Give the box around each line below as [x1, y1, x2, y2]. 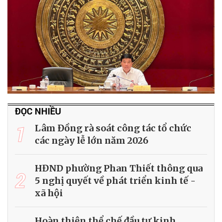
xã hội [35, 187, 63, 199]
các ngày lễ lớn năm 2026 [35, 134, 148, 146]
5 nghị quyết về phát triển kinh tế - [35, 174, 196, 186]
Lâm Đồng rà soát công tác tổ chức [35, 122, 191, 134]
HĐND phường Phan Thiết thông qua [35, 162, 203, 174]
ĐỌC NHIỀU [15, 105, 61, 117]
